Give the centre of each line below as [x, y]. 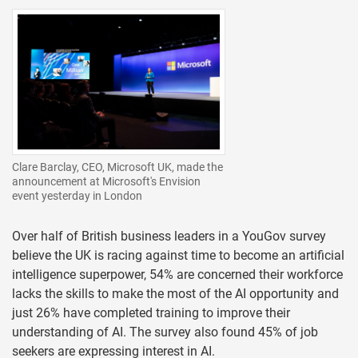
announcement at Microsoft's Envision [106, 181]
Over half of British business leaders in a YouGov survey [169, 236]
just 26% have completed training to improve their [151, 312]
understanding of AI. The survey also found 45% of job [165, 332]
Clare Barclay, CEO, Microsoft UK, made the [117, 167]
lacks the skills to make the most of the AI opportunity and [175, 293]
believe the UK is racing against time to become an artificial [178, 255]
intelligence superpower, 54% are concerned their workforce [177, 274]
